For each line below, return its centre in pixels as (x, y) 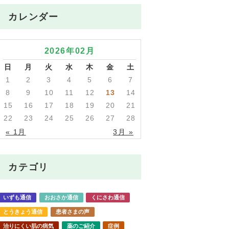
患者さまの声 (72, 211)
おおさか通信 (61, 197)
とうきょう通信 (23, 211)
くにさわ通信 (108, 197)
